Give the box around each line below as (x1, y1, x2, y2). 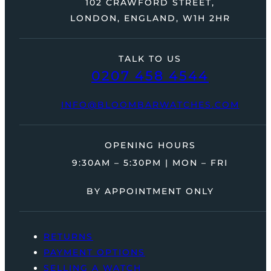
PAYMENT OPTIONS (44, 247, 145, 258)
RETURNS (44, 231, 93, 243)
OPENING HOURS (104, 140, 196, 151)
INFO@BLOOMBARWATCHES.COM (60, 99, 240, 111)
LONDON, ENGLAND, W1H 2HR (70, 13, 230, 24)
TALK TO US (119, 53, 181, 65)
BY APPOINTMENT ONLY (86, 186, 214, 197)
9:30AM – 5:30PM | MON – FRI (72, 157, 228, 169)
